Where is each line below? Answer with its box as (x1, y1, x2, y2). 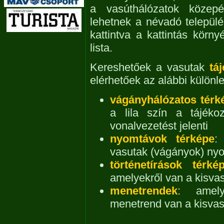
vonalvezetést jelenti (110, 119, 208, 132)
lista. (90, 41, 112, 54)
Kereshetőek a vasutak (90, 61, 209, 73)
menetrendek (110, 184, 177, 197)
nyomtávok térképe (110, 132, 214, 145)
